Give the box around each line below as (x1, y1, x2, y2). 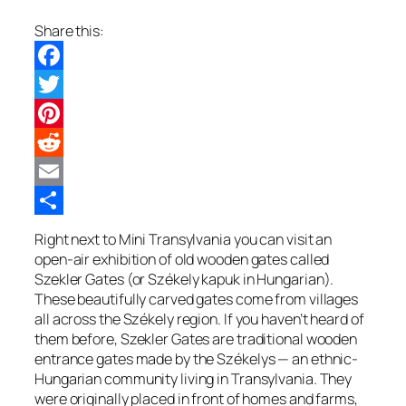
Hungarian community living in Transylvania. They (34, 369, 353, 390)
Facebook (34, 74, 98, 95)
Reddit (34, 161, 77, 182)
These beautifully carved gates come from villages (34, 289, 359, 310)
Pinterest (34, 132, 95, 153)
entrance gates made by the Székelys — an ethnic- (34, 349, 359, 370)
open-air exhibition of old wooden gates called (34, 249, 330, 270)
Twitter (34, 103, 82, 124)
